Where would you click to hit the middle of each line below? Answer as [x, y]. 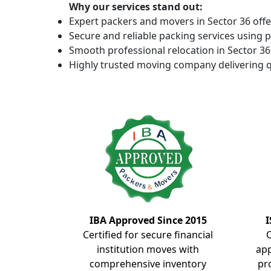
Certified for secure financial [148, 235]
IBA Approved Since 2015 [148, 220]
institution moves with [148, 249]
